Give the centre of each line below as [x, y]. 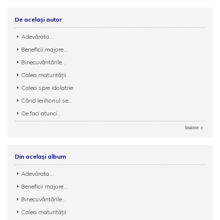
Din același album [40, 157]
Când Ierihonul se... [47, 101]
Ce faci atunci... [41, 113]
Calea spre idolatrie [47, 88]
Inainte [192, 128]
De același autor [38, 20]
